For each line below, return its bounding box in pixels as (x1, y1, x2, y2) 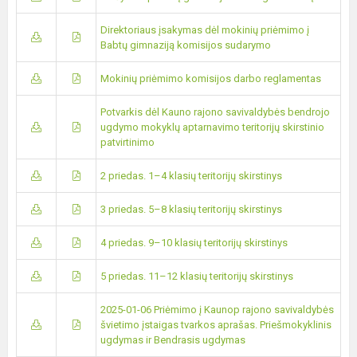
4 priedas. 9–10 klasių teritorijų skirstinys (100, 237, 288, 249)
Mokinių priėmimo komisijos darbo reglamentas (100, 73, 321, 84)
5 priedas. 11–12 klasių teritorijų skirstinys (100, 270, 293, 282)
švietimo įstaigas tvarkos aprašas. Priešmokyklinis (100, 319, 331, 331)
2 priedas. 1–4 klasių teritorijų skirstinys (100, 170, 282, 182)
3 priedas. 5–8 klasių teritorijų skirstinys (100, 203, 282, 215)
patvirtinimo (100, 136, 155, 148)
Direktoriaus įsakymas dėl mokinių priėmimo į (100, 24, 309, 36)
